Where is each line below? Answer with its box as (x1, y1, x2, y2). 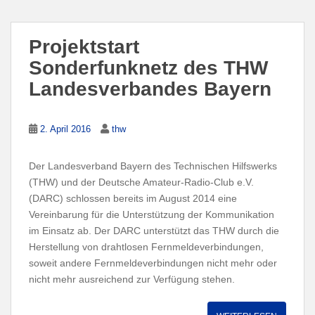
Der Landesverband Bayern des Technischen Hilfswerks (29, 160, 277, 172)
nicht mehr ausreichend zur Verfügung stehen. (29, 273, 235, 285)
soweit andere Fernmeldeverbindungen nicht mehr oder (29, 257, 277, 269)
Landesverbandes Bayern (29, 77, 271, 100)
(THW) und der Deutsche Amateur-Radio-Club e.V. (29, 176, 254, 188)
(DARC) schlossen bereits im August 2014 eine (29, 192, 237, 204)
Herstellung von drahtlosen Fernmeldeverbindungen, (29, 240, 264, 252)
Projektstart (29, 35, 139, 58)
